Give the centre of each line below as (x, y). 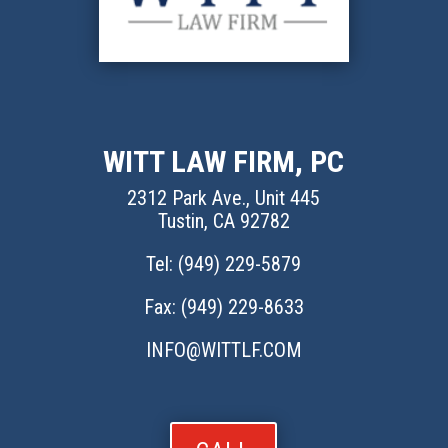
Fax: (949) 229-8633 (223, 306)
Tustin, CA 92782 (223, 220)
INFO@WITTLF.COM (223, 349)
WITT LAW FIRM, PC (224, 161)
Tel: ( (165, 263)
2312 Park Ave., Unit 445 (224, 197)
